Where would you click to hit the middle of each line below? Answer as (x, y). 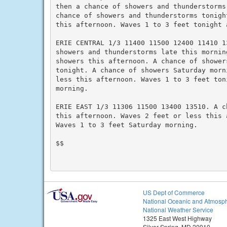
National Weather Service (178, 210)
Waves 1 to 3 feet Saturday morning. (126, 125)
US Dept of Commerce (174, 192)
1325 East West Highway (177, 218)
